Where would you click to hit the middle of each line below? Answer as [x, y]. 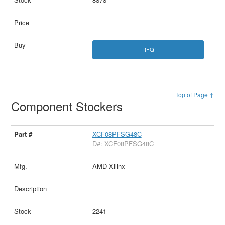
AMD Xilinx [108, 166]
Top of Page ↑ [194, 94]
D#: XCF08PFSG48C [123, 144]
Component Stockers [69, 106]
